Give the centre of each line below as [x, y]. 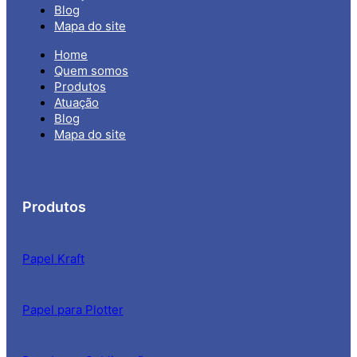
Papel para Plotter [73, 309]
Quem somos [91, 70]
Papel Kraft [53, 258]
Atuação [76, 102]
